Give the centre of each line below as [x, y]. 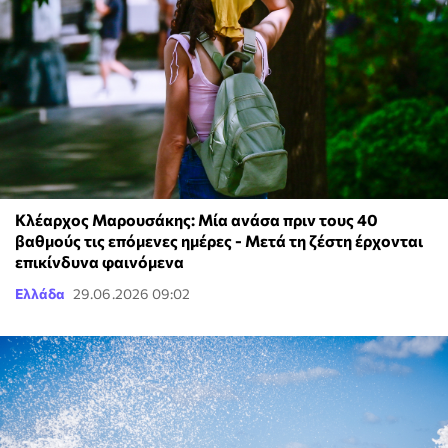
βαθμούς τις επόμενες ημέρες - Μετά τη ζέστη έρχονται [219, 240]
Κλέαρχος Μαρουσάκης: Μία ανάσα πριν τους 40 [196, 219]
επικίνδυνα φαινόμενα [99, 261]
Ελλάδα [40, 293]
